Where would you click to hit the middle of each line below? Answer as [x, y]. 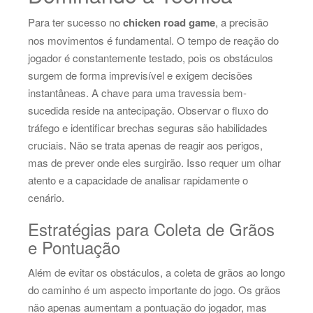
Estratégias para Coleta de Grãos [151, 228]
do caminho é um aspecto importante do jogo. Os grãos [154, 289]
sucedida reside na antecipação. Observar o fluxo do [148, 110]
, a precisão [242, 22]
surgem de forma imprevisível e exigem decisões [140, 75]
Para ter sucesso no [75, 22]
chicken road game [169, 22]
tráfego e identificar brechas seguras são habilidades [148, 127]
